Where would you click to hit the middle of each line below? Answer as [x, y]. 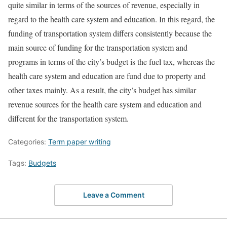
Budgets [42, 163]
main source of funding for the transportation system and [98, 47]
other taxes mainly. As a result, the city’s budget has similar [102, 90]
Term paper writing [80, 142]
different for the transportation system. [68, 118]
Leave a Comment [113, 195]
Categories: [28, 142]
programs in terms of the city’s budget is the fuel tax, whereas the [111, 62]
